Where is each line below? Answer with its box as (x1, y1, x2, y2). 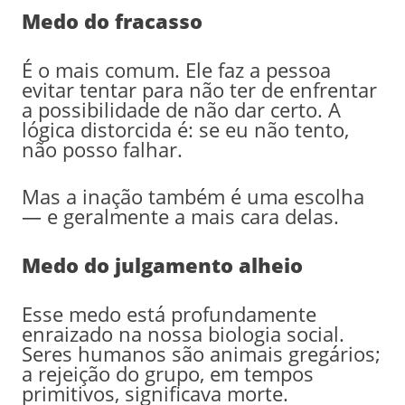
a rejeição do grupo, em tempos (21, 359, 314, 387)
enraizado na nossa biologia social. (21, 319, 344, 347)
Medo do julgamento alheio (21, 250, 303, 278)
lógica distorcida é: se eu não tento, (21, 115, 349, 143)
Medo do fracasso (21, 6, 202, 34)
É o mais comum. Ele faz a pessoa (21, 55, 331, 83)
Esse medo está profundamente (21, 299, 316, 327)
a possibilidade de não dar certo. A (21, 95, 341, 123)
